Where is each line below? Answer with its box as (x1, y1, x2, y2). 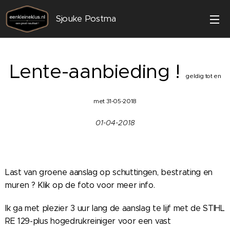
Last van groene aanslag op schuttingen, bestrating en (5, 167, 213, 177)
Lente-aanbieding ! (9, 59, 186, 83)
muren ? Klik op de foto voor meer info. (5, 180, 155, 190)
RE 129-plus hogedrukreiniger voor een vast (5, 216, 171, 226)
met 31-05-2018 (93, 98, 137, 105)
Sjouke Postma (56, 13, 116, 24)
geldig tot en (185, 72, 221, 80)
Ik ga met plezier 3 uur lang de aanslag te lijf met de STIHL (5, 203, 225, 213)
